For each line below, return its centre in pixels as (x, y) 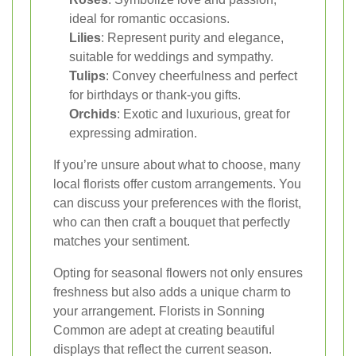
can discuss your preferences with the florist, (177, 203)
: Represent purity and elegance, (192, 38)
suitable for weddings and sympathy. (171, 57)
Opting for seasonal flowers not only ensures (178, 273)
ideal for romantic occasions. (149, 19)
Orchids (93, 114)
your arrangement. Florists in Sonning (159, 311)
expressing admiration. (133, 133)
